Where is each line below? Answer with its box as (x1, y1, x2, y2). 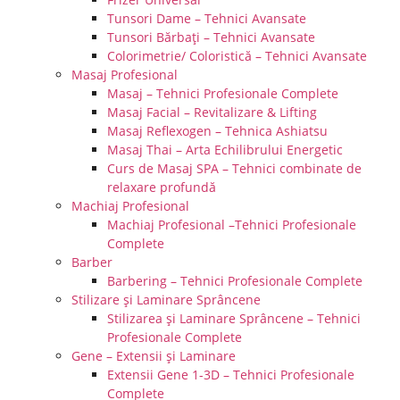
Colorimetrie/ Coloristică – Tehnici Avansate (107, 47, 367, 64)
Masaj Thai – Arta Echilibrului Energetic (107, 141, 343, 158)
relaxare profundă (107, 179, 216, 196)
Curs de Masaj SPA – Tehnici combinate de (107, 160, 362, 177)
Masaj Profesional (71, 66, 178, 83)
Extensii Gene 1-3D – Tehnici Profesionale (107, 366, 354, 383)
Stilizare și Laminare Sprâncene (71, 291, 261, 308)
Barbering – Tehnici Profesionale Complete (107, 272, 362, 289)
